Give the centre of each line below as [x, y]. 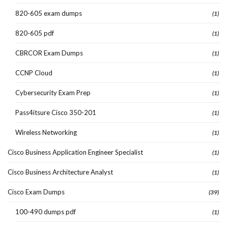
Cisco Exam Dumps [36, 192]
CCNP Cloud [34, 73]
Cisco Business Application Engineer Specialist [75, 152]
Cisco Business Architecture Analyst [60, 172]
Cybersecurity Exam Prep [53, 92]
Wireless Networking [46, 132]
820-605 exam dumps [49, 13]
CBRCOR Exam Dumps [49, 53]
